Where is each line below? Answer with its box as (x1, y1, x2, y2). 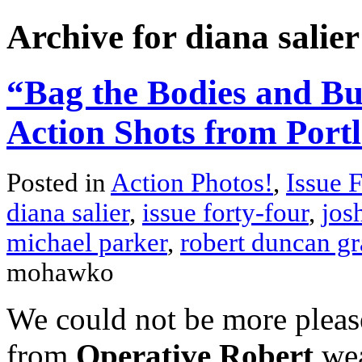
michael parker (6, 228, 167, 258)
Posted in (6, 168, 111, 198)
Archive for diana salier (6, 18, 360, 57)
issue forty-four (142, 198, 309, 228)
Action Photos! (111, 168, 273, 198)
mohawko (6, 258, 114, 288)
